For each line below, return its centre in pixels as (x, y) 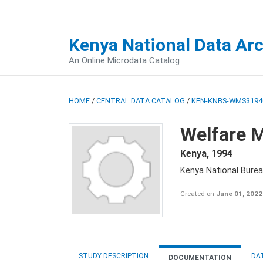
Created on (198, 194)
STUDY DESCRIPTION (114, 256)
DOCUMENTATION (200, 258)
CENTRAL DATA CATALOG (141, 101)
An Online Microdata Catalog (124, 60)
